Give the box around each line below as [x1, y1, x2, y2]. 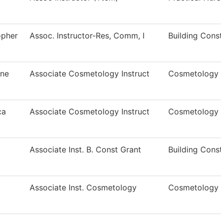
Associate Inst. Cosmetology [30, 183, 137, 192]
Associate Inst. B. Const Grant [30, 145, 141, 154]
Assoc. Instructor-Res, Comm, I [30, 31, 145, 40]
